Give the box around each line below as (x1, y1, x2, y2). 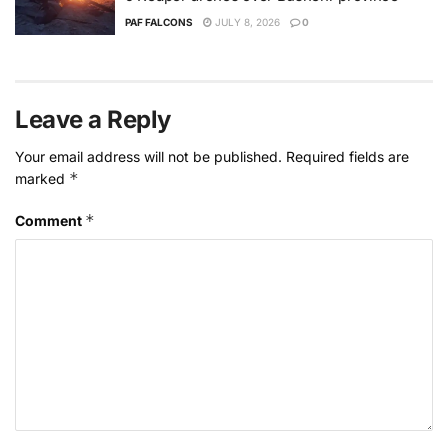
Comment (15, 212, 85, 230)
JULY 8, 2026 (212, 15, 280, 28)
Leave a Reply (15, 105, 171, 135)
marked (15, 170, 69, 188)
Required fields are (286, 148, 409, 166)
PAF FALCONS (125, 15, 193, 28)
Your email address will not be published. (15, 148, 282, 166)
